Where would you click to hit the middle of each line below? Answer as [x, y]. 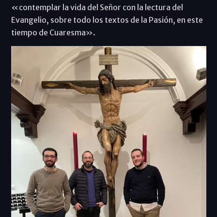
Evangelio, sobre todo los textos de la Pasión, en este [107, 20]
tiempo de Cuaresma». [53, 32]
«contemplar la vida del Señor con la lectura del [97, 7]
